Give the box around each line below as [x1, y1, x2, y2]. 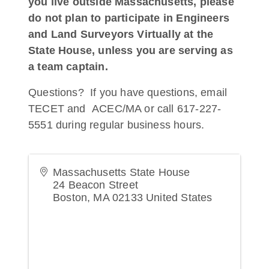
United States [146, 192, 213, 204]
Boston [53, 192, 88, 204]
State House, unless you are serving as [28, 44, 233, 56]
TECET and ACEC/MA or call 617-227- [28, 103, 222, 115]
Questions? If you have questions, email [28, 86, 228, 98]
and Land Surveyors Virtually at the [28, 28, 214, 40]
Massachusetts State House [53, 166, 190, 178]
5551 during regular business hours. [28, 119, 205, 131]
